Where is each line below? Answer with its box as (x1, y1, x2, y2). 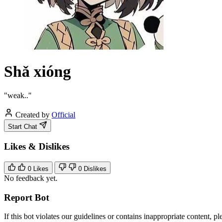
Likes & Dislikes (4, 141, 69, 152)
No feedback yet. (4, 173, 57, 182)
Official (52, 111, 76, 119)
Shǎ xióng (4, 62, 71, 80)
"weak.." (4, 91, 32, 100)
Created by (15, 111, 52, 119)
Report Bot (4, 192, 49, 203)
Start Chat (8, 123, 37, 131)
